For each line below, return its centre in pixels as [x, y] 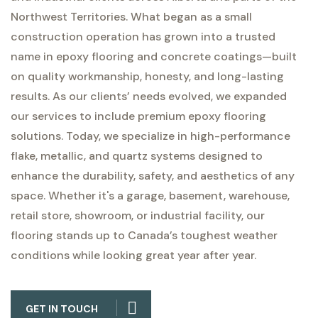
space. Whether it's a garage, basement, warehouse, [150, 195]
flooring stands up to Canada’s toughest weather [144, 235]
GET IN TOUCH [61, 308]
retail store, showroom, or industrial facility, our [138, 215]
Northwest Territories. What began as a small [131, 16]
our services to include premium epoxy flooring [138, 116]
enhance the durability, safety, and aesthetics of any [153, 175]
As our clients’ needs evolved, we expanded [170, 96]
